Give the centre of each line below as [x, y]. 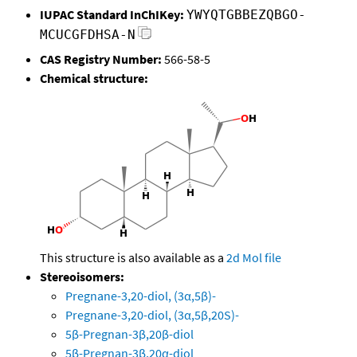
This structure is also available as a [133, 258]
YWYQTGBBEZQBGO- [246, 15]
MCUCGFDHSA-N [88, 35]
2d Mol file [254, 258]
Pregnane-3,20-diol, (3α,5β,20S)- [152, 315]
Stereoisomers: [82, 277]
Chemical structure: [94, 78]
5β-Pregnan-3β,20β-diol [129, 334]
